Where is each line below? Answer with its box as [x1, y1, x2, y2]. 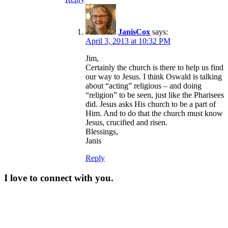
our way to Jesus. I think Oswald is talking [85, 72, 222, 81]
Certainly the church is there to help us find [85, 63, 223, 72]
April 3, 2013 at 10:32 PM [85, 36, 170, 45]
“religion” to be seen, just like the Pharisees [85, 90, 224, 99]
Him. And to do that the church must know [85, 108, 223, 118]
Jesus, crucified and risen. [85, 118, 167, 127]
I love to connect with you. [4, 172, 113, 183]
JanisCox [118, 27, 150, 36]
